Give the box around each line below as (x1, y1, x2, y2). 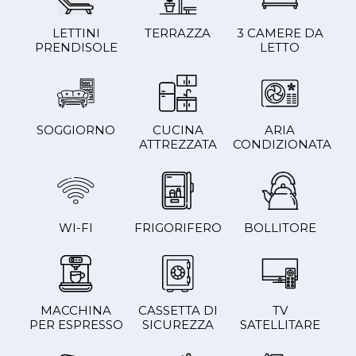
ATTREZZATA (138, 137, 217, 153)
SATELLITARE (239, 317, 320, 333)
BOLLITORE (243, 219, 316, 235)
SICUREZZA (141, 317, 214, 333)
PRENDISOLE (34, 40, 118, 56)
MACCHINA (41, 303, 112, 319)
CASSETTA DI (137, 303, 218, 319)
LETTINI (52, 25, 100, 41)
